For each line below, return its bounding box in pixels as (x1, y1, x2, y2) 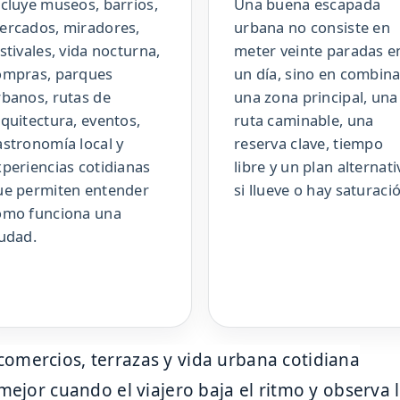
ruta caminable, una (234, 110, 374, 131)
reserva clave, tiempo (234, 133, 383, 154)
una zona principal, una (234, 87, 398, 108)
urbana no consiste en (234, 17, 390, 38)
